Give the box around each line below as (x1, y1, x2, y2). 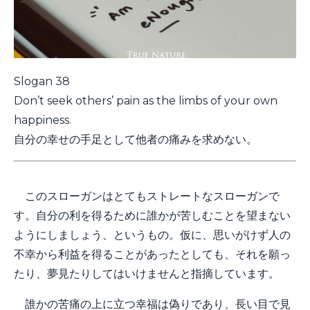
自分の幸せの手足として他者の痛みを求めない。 (14, 132, 260, 146)
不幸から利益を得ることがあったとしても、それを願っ (14, 247, 291, 261)
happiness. (14, 113, 71, 127)
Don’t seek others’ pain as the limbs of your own (14, 93, 277, 107)
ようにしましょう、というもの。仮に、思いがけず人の (14, 228, 291, 241)
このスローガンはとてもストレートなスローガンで (14, 189, 280, 203)
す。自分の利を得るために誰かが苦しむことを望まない (14, 208, 291, 222)
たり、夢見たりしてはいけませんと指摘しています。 (14, 266, 280, 280)
